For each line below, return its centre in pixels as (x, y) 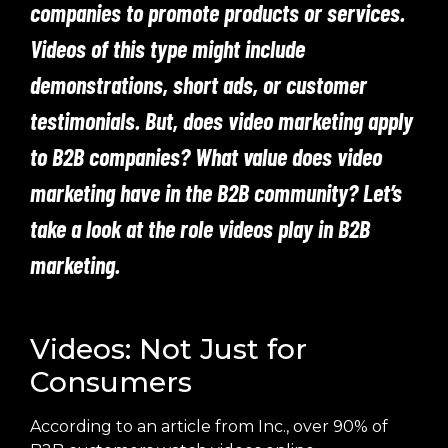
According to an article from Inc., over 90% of (209, 426)
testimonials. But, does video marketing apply (221, 120)
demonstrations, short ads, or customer (198, 84)
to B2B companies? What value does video (206, 156)
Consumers (111, 382)
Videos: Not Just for (168, 349)
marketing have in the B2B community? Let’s (216, 192)
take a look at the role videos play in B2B (200, 228)
